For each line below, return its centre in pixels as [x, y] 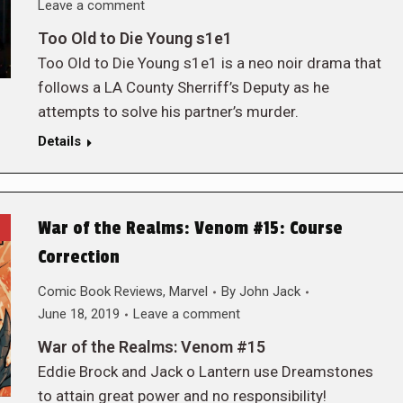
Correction [78, 257]
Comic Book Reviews [100, 291]
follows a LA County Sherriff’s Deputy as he [183, 87]
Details [59, 141]
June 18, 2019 [78, 314]
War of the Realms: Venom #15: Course [190, 228]
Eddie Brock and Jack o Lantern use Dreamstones [205, 372]
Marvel [188, 291]
